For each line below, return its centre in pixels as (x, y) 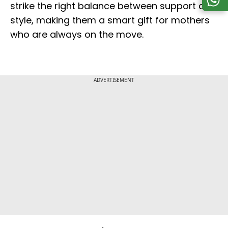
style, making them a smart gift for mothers (110, 20)
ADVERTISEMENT (114, 80)
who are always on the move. (77, 34)
